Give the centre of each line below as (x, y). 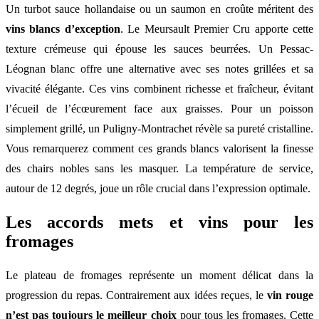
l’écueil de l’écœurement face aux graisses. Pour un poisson (159, 109)
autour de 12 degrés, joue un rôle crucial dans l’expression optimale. (158, 189)
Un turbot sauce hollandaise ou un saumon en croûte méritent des (159, 9)
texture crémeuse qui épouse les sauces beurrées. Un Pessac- (159, 49)
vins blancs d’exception (63, 29)
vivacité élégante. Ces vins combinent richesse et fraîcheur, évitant (159, 89)
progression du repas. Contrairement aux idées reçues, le (136, 296)
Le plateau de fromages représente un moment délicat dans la (159, 276)
